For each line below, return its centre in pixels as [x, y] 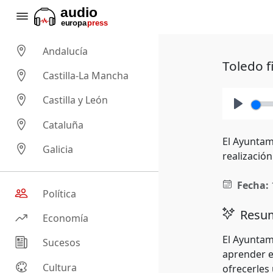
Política [60, 194]
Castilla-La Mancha [86, 76]
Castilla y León [76, 100]
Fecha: [253, 185]
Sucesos [62, 243]
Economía [66, 218]
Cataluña [63, 125]
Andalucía [66, 51]
